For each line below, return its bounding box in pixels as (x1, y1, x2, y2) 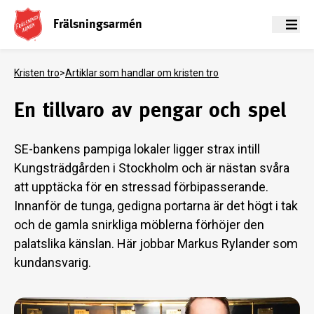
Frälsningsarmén (53, 15, 142, 31)
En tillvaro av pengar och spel (14, 97, 286, 122)
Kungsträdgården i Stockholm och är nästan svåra (14, 161, 289, 175)
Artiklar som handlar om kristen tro (65, 67, 219, 78)
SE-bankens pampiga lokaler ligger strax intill (14, 142, 260, 156)
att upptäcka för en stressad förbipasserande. (14, 179, 268, 194)
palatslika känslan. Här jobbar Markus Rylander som (14, 236, 298, 251)
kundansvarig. (14, 255, 91, 270)
